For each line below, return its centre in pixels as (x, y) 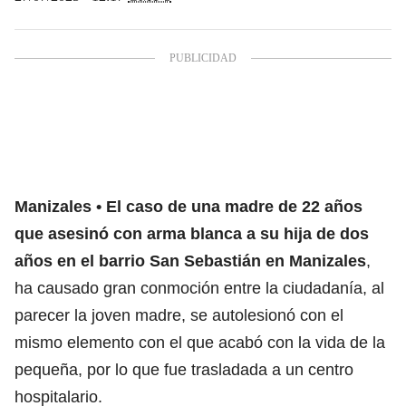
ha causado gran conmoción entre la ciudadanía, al (199, 288)
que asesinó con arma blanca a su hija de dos (192, 233)
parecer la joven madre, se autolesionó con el (179, 315)
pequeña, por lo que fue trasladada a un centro (184, 369)
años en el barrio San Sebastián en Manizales (190, 261)
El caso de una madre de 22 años (234, 206)
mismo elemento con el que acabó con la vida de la (200, 342)
